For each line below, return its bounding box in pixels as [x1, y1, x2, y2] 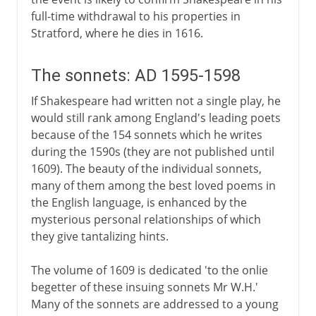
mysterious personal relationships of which [30, 211, 261, 227]
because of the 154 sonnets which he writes [30, 126, 262, 142]
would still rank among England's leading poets [30, 109, 281, 126]
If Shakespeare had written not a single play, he [30, 92, 281, 109]
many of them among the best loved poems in [30, 177, 276, 193]
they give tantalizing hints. [30, 228, 169, 244]
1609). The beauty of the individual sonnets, [30, 160, 262, 176]
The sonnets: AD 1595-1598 [30, 65, 241, 85]
